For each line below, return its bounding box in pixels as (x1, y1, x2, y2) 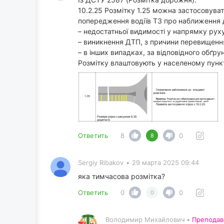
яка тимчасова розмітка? (78, 171, 165, 180)
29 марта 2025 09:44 (132, 158, 199, 166)
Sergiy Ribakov (78, 158, 123, 166)
